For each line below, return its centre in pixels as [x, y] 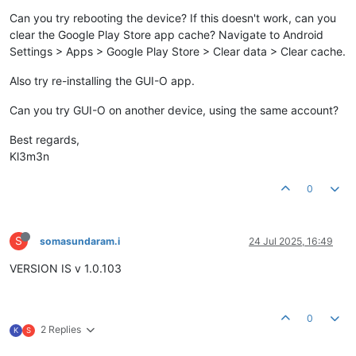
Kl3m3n [29, 157]
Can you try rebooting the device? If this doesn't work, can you [173, 18]
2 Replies [61, 330]
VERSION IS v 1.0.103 [66, 269]
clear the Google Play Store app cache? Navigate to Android [166, 35]
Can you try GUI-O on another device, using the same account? [174, 110]
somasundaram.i [80, 242]
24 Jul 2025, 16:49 [291, 242]
